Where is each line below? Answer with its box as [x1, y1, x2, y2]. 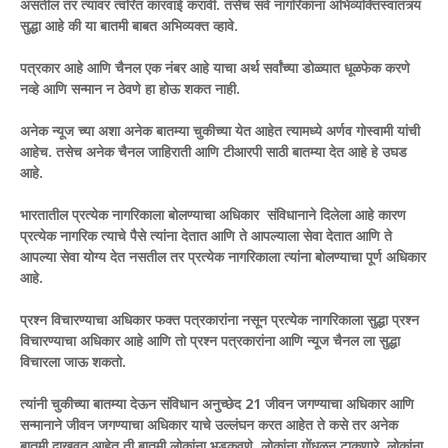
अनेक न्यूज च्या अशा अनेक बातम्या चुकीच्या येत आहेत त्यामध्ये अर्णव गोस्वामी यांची [20, 120, 420, 140]
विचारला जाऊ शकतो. [20, 351, 126, 371]
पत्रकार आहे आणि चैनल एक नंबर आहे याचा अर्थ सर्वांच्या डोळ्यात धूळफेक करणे [20, 57, 410, 77]
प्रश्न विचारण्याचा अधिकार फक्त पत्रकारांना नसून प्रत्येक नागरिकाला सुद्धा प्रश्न [20, 309, 419, 329]
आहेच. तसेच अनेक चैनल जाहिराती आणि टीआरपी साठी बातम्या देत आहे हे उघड [20, 141, 407, 161]
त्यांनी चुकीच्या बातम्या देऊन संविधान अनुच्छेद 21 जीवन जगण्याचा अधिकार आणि [20, 393, 414, 413]
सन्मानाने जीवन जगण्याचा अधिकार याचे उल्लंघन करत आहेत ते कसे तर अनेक [20, 414, 398, 434]
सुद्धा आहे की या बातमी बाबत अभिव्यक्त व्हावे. [20, 15, 238, 35]
